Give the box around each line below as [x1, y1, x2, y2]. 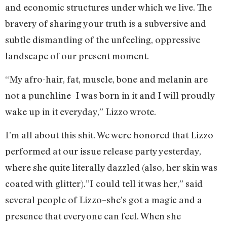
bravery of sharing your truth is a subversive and [5, 17, 206, 29]
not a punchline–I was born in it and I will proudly [5, 89, 215, 101]
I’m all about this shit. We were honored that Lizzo [5, 129, 213, 141]
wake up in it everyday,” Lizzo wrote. [5, 105, 158, 117]
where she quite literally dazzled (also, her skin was [5, 162, 217, 173]
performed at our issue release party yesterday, [5, 145, 201, 157]
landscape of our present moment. [5, 50, 149, 61]
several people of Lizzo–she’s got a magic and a [5, 194, 202, 206]
